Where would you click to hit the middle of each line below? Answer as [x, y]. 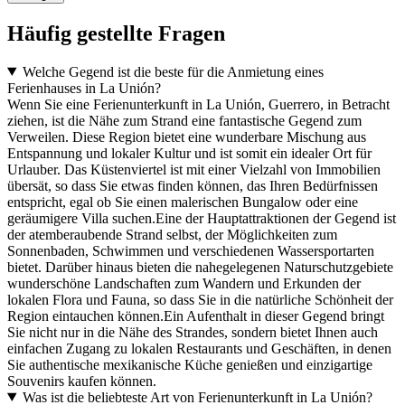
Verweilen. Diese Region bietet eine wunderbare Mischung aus [187, 137]
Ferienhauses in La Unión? [84, 88]
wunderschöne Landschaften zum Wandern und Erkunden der [184, 283]
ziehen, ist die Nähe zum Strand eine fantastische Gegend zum [184, 120]
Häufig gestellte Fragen [116, 33]
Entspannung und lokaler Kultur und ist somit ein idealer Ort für [189, 153]
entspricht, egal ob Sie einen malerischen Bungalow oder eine [183, 202]
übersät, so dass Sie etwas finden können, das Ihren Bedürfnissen [193, 185]
